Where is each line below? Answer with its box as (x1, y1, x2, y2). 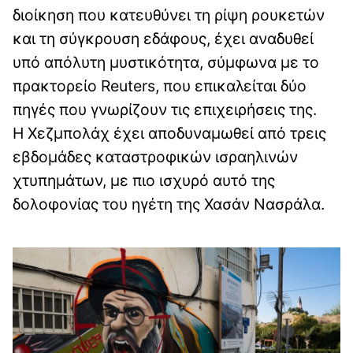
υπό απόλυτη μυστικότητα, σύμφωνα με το (13, 52, 319, 72)
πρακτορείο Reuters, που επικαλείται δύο (13, 76, 307, 95)
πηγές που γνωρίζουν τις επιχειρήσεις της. (13, 99, 317, 119)
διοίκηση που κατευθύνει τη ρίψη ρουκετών (13, 5, 325, 24)
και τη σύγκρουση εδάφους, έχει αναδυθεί (13, 28, 314, 48)
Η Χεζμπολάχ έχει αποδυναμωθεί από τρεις (13, 123, 326, 143)
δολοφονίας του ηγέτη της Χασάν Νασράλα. (13, 194, 325, 214)
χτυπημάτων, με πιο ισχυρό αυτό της (13, 170, 275, 190)
